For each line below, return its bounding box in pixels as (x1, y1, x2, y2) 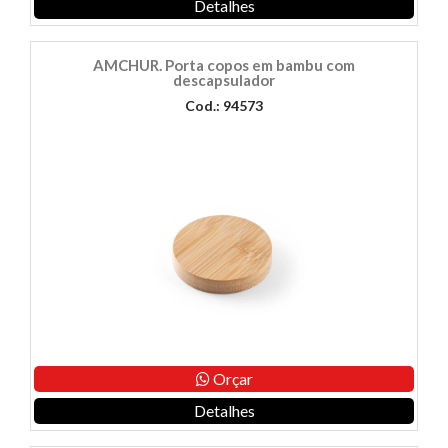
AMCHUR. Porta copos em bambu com (93, 56, 355, 75)
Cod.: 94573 (185, 97, 263, 115)
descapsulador (173, 71, 275, 90)
